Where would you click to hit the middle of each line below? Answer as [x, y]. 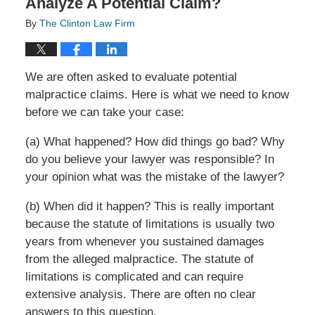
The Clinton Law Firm [87, 23]
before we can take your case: [104, 112]
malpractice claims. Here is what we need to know [157, 94]
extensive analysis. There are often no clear [140, 294]
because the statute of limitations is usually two [149, 224]
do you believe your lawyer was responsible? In [149, 159]
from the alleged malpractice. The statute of [139, 259]
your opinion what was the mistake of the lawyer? [154, 176]
